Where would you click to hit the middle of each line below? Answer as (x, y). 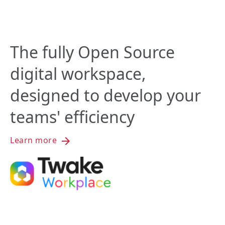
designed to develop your (105, 95)
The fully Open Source (92, 52)
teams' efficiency (72, 117)
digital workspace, (78, 74)
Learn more (35, 140)
